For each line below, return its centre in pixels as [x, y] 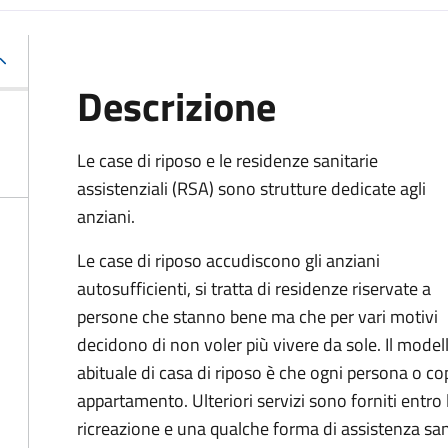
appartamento [130, 400]
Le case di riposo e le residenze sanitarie [227, 160]
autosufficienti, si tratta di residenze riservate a [254, 288]
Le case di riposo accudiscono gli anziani [228, 260]
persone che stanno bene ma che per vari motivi [257, 316]
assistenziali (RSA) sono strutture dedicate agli [251, 188]
